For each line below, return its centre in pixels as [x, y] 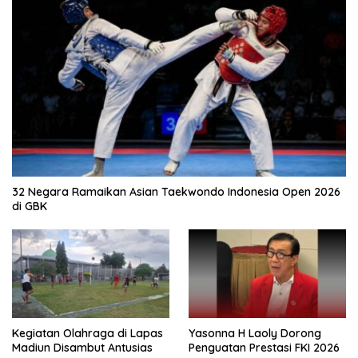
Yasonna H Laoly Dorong [255, 333]
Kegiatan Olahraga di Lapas [88, 333]
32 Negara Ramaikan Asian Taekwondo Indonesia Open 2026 [176, 192]
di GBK [30, 207]
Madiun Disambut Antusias [82, 347]
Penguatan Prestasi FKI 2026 [264, 347]
